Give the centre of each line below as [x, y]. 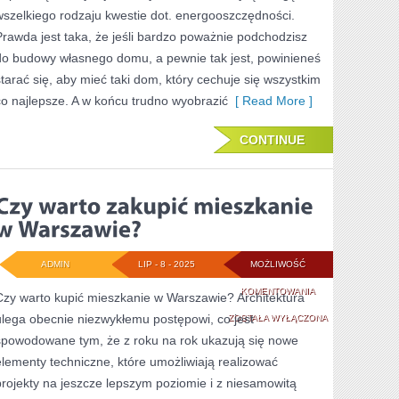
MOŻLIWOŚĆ [277, 264]
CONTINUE [272, 140]
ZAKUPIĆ [334, 343]
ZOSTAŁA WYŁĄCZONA [277, 318]
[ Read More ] [270, 101]
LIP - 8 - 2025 [166, 264]
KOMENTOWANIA [277, 291]
